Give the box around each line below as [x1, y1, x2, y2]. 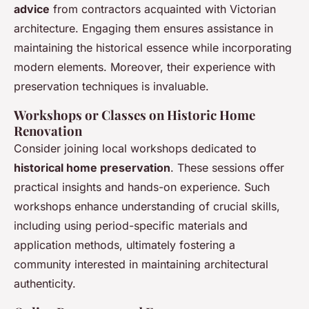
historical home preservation [14, 161, 170, 175]
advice [14, 2, 50, 17]
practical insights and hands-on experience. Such [14, 180, 270, 195]
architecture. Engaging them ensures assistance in [14, 21, 273, 36]
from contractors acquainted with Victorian [50, 2, 276, 17]
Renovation [14, 122, 82, 140]
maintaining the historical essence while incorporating [14, 41, 292, 55]
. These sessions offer [170, 161, 284, 175]
